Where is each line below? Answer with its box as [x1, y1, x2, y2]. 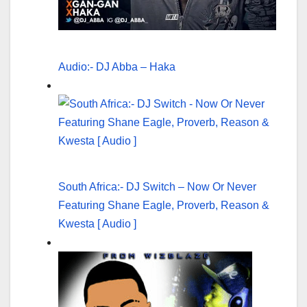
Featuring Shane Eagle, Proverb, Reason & [58, 199, 269, 211]
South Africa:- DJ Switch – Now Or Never [58, 180, 256, 193]
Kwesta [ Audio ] [58, 217, 136, 230]
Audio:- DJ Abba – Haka [58, 60, 175, 73]
